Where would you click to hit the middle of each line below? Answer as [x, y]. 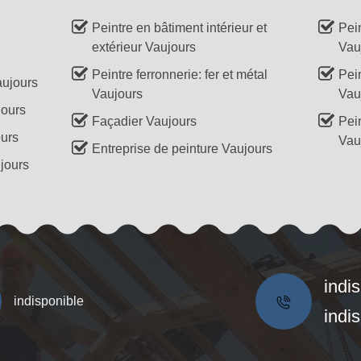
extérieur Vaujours [144, 47]
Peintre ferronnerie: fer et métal [180, 74]
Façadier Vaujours [145, 121]
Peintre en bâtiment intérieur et [180, 27]
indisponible [48, 301]
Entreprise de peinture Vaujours [183, 148]
